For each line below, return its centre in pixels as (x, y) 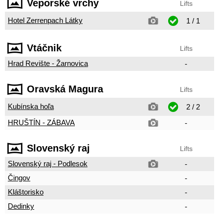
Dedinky (21, 206)
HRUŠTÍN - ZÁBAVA (41, 122)
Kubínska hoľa (31, 106)
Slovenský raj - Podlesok (48, 164)
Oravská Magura (65, 89)
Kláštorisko (26, 192)
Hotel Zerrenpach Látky (45, 20)
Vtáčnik (44, 48)
